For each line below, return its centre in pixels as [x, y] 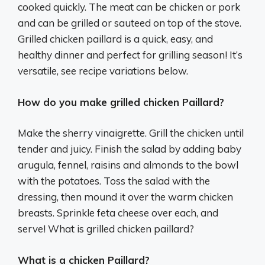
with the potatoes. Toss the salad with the [114, 181]
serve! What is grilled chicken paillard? [106, 229]
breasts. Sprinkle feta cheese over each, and [118, 213]
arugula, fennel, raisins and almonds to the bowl [128, 165]
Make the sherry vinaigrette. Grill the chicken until [131, 133]
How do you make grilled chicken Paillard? [121, 102]
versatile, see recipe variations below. [103, 71]
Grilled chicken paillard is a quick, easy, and [115, 39]
